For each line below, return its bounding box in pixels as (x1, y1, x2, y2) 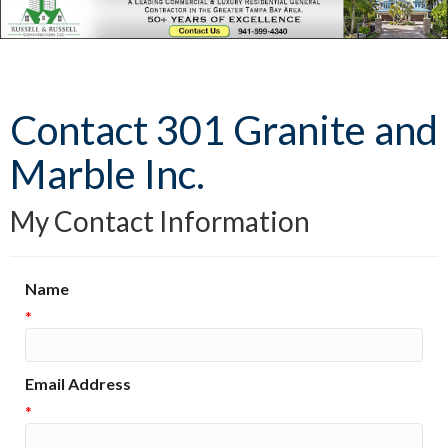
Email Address (25, 374, 131, 394)
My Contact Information (10, 204, 310, 239)
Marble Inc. (10, 150, 205, 199)
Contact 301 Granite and (10, 106, 438, 155)
